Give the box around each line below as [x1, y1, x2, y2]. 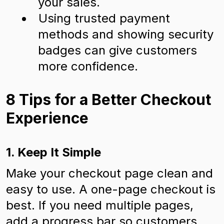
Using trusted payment [38, 11, 170, 25]
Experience [6, 109, 88, 127]
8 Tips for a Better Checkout [6, 90, 211, 108]
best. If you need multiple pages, [6, 198, 193, 212]
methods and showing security [38, 27, 213, 41]
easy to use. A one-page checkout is [6, 182, 215, 196]
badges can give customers [38, 43, 197, 57]
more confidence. [38, 59, 138, 73]
